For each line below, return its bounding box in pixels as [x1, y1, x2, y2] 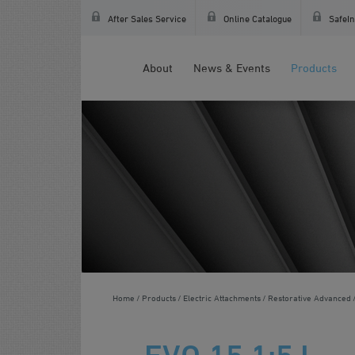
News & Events [193, 61, 270, 74]
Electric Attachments [183, 292, 261, 303]
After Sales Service [108, 13, 186, 25]
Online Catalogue [223, 13, 292, 25]
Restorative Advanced [268, 292, 351, 303]
